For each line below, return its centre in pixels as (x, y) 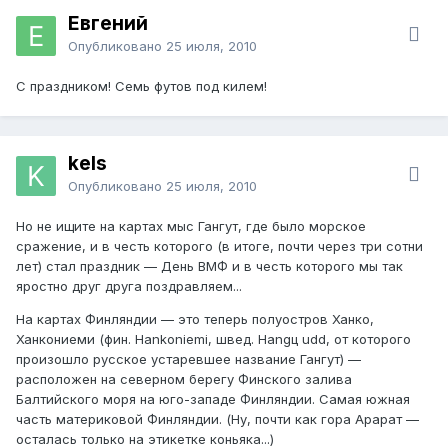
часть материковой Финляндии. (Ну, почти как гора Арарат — (217, 418)
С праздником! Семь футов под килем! (141, 85)
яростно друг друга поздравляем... (129, 285)
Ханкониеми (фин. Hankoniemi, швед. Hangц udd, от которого (213, 338)
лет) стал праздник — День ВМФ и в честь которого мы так (209, 265)
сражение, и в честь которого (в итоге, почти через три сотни (219, 245)
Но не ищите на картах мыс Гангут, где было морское (191, 225)
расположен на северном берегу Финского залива (184, 378)
